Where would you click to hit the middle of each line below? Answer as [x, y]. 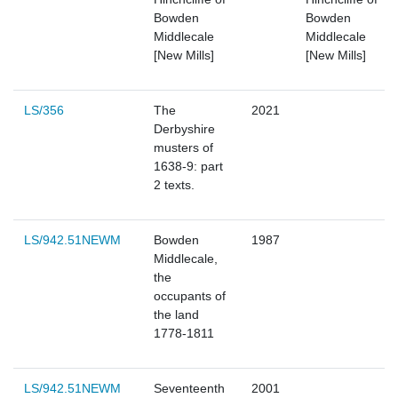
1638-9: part [188, 167]
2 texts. [174, 185]
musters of [183, 148]
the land [176, 315]
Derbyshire [184, 129]
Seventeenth [189, 389]
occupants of [190, 296]
